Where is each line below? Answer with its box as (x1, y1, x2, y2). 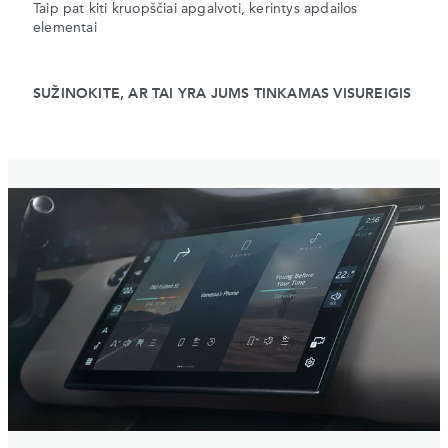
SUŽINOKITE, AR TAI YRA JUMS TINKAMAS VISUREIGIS (33, 87, 412, 102)
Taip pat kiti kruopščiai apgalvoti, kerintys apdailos (33, 2, 358, 17)
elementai (33, 21, 97, 36)
